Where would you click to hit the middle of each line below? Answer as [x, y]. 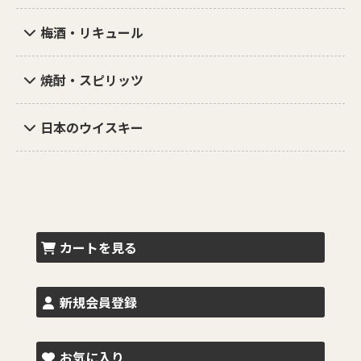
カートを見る [98, 247]
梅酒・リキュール [92, 32]
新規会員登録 [98, 302]
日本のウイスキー [92, 127]
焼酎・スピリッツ [92, 79]
